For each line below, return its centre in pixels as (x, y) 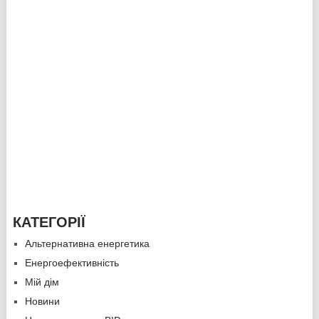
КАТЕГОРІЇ (49, 223)
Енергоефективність (72, 263)
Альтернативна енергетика (87, 244)
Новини (42, 302)
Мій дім (42, 282)
